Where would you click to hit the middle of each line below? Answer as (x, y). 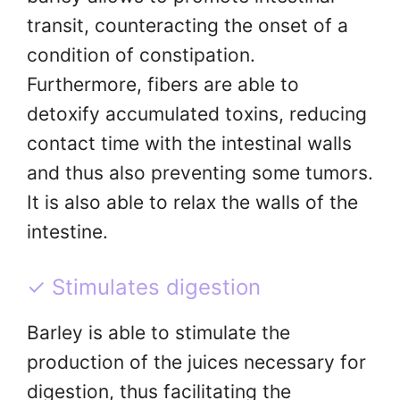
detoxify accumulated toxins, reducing (197, 114)
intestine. (67, 232)
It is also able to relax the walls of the (192, 203)
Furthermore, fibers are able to (163, 85)
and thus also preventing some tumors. (200, 173)
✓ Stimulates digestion (144, 287)
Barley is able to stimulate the (158, 332)
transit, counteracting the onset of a (187, 26)
